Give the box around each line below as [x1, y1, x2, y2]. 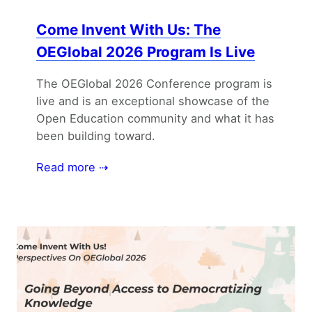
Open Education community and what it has [36, 111, 274, 126]
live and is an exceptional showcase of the [36, 94, 270, 109]
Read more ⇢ [36, 160, 108, 175]
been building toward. [36, 129, 155, 143]
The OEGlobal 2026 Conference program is [36, 77, 272, 91]
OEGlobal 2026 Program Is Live [36, 42, 255, 61]
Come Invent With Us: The [36, 20, 221, 38]
